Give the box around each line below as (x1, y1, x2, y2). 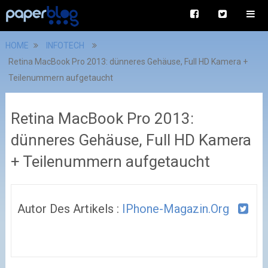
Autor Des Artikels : (17, 202, 122, 216)
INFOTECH (45, 41, 84, 50)
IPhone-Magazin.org (121, 202, 229, 216)
